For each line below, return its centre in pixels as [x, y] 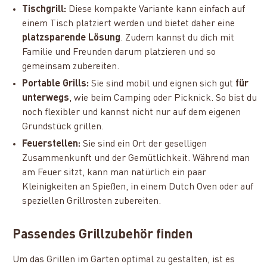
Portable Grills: [56, 84]
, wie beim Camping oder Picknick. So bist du [163, 98]
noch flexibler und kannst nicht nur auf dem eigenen [132, 113]
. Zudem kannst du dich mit [178, 38]
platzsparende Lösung [72, 38]
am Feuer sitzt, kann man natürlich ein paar [114, 173]
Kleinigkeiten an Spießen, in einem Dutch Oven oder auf [138, 187]
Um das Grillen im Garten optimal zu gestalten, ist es [124, 260]
